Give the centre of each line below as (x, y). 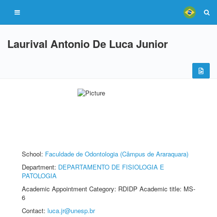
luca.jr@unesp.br (71, 210)
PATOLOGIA (39, 176)
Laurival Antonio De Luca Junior (88, 44)
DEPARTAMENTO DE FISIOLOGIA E (111, 167)
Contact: (35, 210)
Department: (40, 167)
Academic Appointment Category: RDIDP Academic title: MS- (108, 189)
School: (33, 154)
